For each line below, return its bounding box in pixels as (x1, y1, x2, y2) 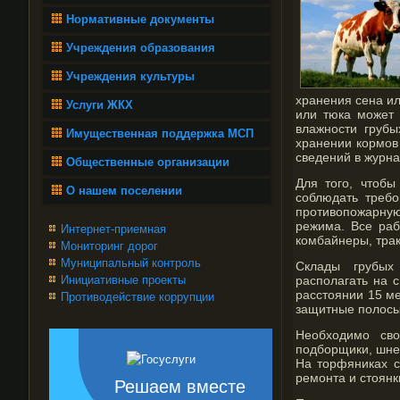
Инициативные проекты (61, 273, 186, 287)
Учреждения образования (66, 41, 215, 54)
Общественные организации (66, 155, 229, 169)
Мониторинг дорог (61, 239, 158, 253)
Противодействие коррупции (61, 290, 214, 304)
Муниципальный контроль (61, 256, 201, 270)
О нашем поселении (66, 184, 182, 197)
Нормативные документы (66, 12, 214, 26)
